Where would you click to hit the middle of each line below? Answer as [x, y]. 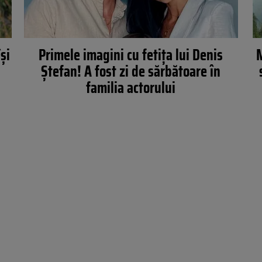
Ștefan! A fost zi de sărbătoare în [131, 71]
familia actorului [131, 87]
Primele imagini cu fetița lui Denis [131, 55]
